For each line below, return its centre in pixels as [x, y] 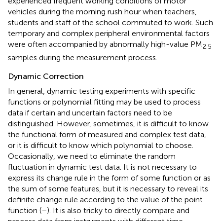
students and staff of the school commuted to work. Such [110, 23]
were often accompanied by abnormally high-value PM [105, 44]
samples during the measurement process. [83, 57]
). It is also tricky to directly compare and [118, 210]
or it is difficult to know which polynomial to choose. [101, 145]
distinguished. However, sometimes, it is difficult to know [108, 123]
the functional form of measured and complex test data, [107, 134]
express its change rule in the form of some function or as [109, 178]
